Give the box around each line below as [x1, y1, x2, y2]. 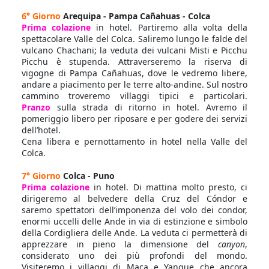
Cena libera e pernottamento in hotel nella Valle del [22, 136, 247, 147]
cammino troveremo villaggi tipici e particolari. [22, 90, 247, 101]
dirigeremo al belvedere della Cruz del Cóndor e [22, 193, 247, 204]
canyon [218, 238, 245, 250]
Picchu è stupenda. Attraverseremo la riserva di [22, 56, 247, 67]
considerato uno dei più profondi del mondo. [22, 250, 247, 261]
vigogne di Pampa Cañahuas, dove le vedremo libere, [22, 67, 247, 79]
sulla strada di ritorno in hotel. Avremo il [50, 101, 247, 113]
